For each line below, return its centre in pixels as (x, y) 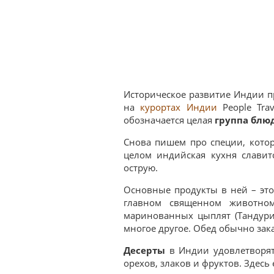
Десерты (144, 250)
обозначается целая (169, 120)
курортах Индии (179, 107)
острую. (141, 168)
